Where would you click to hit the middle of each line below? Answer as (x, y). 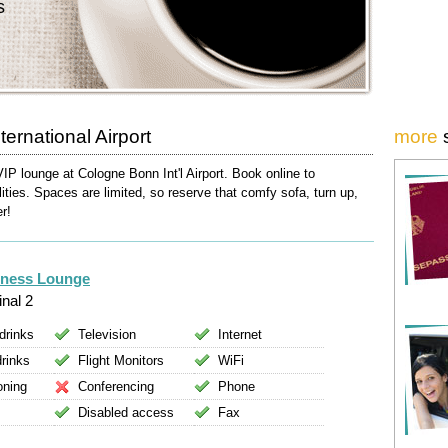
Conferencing (116, 386)
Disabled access (126, 412)
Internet (240, 334)
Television (107, 334)
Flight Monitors (121, 360)
